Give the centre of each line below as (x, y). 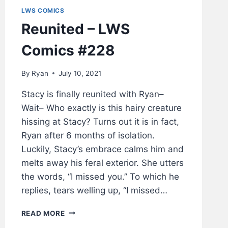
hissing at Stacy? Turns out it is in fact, (100, 121)
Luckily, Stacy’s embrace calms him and (102, 149)
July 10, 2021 (80, 73)
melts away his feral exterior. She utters (102, 163)
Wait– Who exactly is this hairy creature (101, 108)
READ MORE (43, 213)
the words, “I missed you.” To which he (100, 176)
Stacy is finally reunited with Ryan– (92, 94)
